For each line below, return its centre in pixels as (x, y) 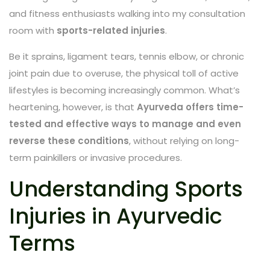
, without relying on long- (184, 140)
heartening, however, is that (73, 107)
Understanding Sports (126, 189)
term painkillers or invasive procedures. (96, 157)
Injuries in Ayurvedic (116, 216)
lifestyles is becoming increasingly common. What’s (124, 90)
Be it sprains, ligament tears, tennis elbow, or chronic (127, 56)
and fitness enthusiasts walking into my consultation (127, 13)
